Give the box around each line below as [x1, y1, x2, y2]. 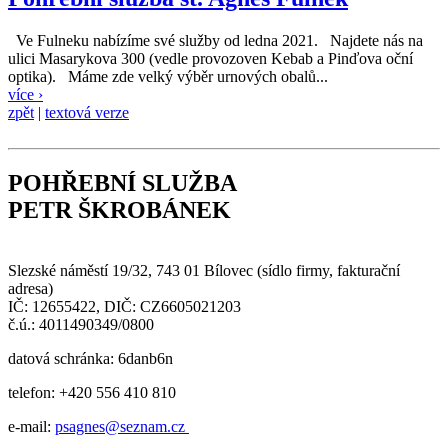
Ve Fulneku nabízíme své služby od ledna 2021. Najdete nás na [8, 32, 423, 50]
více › [8, 86, 43, 104]
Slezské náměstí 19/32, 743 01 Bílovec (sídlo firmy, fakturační [8, 261, 400, 279]
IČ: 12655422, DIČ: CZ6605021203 [8, 297, 241, 315]
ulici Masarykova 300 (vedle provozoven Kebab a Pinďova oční [8, 50, 413, 68]
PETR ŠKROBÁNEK [8, 196, 231, 223]
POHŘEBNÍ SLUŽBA [8, 169, 236, 196]
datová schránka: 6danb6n [8, 349, 173, 367]
